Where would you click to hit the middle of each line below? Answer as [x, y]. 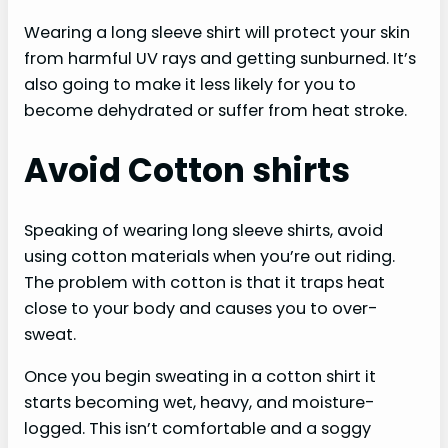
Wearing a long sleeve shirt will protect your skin [217, 33]
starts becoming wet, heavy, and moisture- [199, 402]
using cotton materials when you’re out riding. [209, 256]
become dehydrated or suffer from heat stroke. [215, 111]
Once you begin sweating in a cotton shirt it [200, 376]
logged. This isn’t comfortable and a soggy [197, 428]
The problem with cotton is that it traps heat [204, 282]
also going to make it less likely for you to [190, 85]
